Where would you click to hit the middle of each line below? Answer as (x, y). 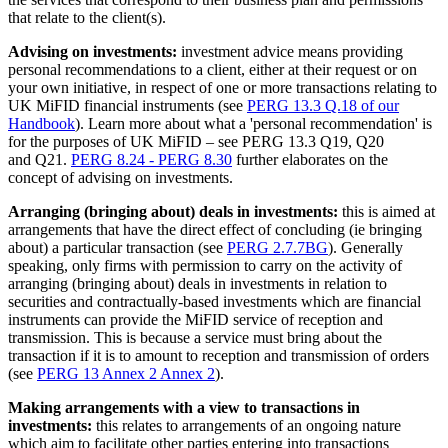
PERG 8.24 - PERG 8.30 (151, 159)
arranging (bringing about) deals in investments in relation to (197, 283)
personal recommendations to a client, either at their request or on (212, 69)
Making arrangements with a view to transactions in (184, 407)
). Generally (365, 247)
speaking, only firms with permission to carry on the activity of (205, 265)
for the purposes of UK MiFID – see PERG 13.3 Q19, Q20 (196, 141)
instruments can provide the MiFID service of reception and (195, 319)
